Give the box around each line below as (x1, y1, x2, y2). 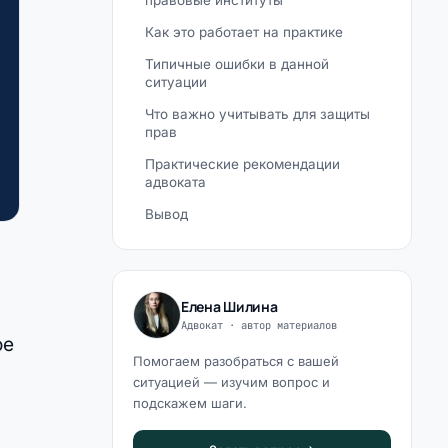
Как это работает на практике (145, 24, 343, 40)
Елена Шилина (181, 296, 278, 316)
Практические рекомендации (145, 156, 340, 172)
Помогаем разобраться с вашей (133, 353, 339, 369)
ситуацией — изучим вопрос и (133, 374, 330, 390)
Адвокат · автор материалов (181, 317, 337, 332)
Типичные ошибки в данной (145, 56, 329, 72)
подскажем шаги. (133, 395, 247, 411)
